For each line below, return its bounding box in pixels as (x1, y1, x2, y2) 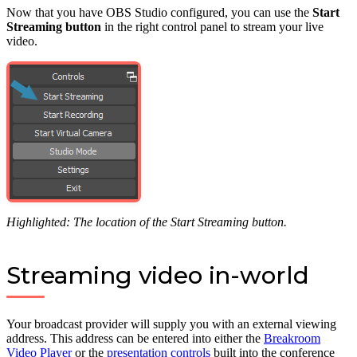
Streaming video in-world (6, 261, 309, 290)
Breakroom (264, 331, 320, 346)
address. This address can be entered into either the (6, 331, 264, 346)
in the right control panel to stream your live (101, 20, 324, 34)
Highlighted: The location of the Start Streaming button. (6, 215, 287, 229)
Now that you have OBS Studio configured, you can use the (6, 6, 312, 20)
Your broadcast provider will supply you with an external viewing (6, 317, 336, 331)
